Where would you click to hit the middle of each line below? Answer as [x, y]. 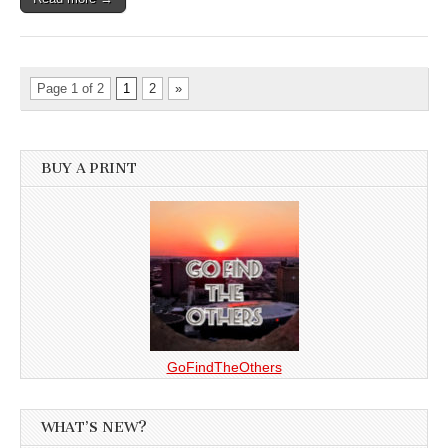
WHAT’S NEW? [94, 427]
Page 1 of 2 [70, 89]
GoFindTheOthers [224, 366]
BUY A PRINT [89, 169]
